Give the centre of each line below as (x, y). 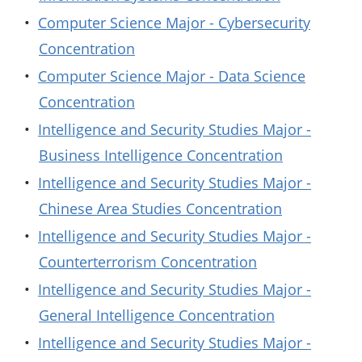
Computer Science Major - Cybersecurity (174, 23)
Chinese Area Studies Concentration (160, 208)
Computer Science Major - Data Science (172, 76)
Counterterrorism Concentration (148, 262)
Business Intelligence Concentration (161, 155)
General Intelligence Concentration (157, 315)
